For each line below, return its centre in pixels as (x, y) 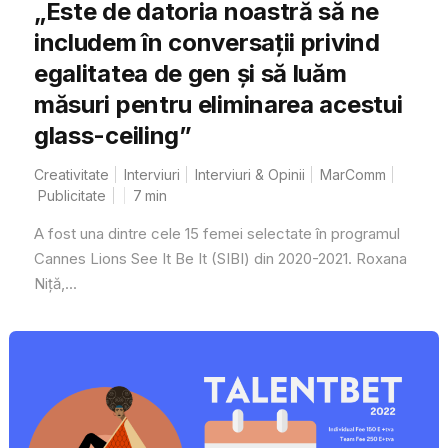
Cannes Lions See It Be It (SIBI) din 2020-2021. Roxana (220, 258)
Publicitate (71, 195)
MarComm (352, 174)
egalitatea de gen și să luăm (190, 73)
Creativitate (71, 174)
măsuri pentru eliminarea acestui (218, 104)
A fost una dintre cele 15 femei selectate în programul (216, 233)
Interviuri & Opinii (249, 174)
